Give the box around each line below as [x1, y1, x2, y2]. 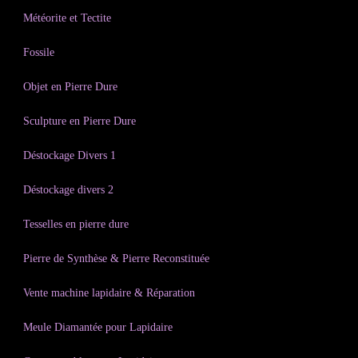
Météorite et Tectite [23, 12, 111, 24]
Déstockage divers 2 [23, 184, 113, 196]
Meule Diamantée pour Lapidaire [23, 321, 173, 333]
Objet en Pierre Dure [23, 81, 117, 93]
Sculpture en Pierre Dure [23, 115, 136, 127]
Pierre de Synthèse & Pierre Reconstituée [23, 253, 209, 265]
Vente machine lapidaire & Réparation [23, 287, 195, 299]
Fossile [23, 46, 54, 58]
